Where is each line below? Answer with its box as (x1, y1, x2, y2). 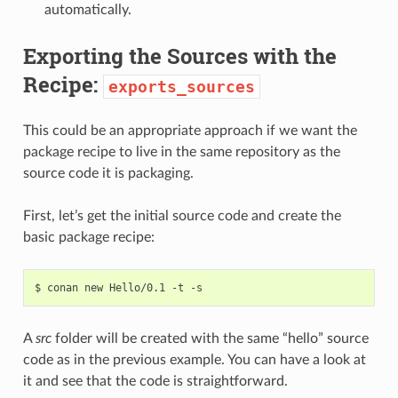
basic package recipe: (22, 229, 155, 244)
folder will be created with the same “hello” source (51, 330, 369, 346)
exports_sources (107, 76, 255, 96)
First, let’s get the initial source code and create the (22, 208, 341, 223)
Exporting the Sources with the (22, 41, 337, 70)
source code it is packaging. (22, 165, 194, 180)
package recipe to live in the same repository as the (22, 144, 340, 159)
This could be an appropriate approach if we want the (22, 123, 357, 138)
